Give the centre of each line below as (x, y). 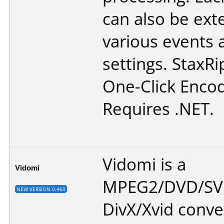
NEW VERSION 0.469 (41, 189)
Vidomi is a (144, 164)
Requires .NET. (158, 108)
